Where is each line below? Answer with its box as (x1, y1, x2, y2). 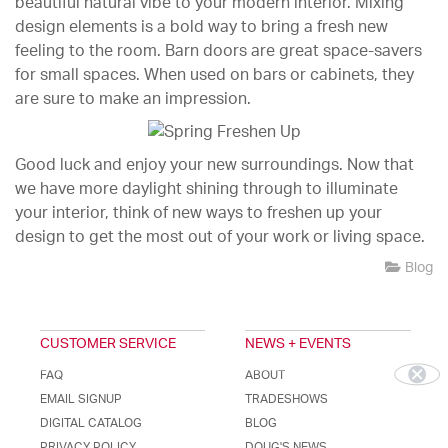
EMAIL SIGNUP (40, 393, 122, 406)
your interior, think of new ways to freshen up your (15, 205, 382, 222)
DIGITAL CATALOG (40, 417, 142, 430)
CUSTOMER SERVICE (40, 337, 176, 352)
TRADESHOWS (245, 393, 329, 406)
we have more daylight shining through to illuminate (15, 181, 398, 198)
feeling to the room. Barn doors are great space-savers (15, 43, 422, 60)
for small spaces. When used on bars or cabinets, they (15, 67, 414, 84)
